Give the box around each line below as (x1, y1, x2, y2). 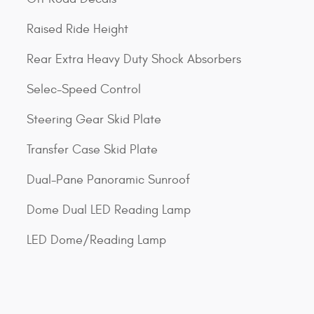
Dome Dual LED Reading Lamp (27, 203, 191, 218)
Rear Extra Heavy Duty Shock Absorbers (27, 52, 241, 67)
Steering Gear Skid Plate (27, 112, 161, 128)
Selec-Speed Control (27, 82, 141, 97)
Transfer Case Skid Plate (27, 142, 158, 158)
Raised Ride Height (27, 22, 128, 37)
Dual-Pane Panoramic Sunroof (27, 172, 190, 188)
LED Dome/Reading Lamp (27, 233, 166, 248)
